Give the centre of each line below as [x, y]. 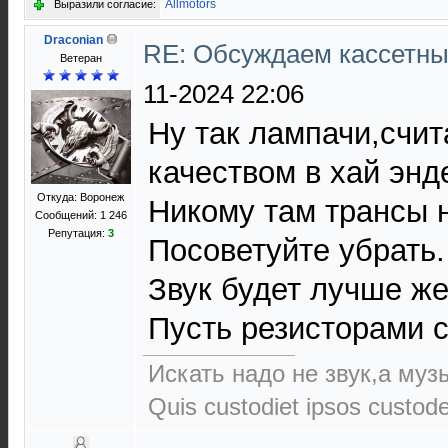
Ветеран [80, 58]
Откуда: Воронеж [80, 197]
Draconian [73, 40]
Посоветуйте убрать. [296, 250]
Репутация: [77, 233]
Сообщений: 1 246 [80, 215]
